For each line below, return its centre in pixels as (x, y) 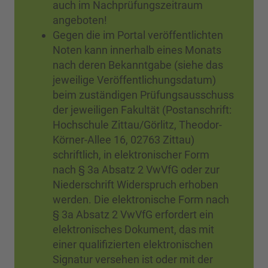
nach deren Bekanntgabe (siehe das (138, 65)
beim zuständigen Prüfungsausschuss (143, 95)
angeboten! (80, 20)
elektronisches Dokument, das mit (133, 229)
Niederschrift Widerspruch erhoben (135, 185)
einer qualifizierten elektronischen (133, 244)
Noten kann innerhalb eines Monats (137, 50)
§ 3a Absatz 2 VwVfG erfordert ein (133, 214)
